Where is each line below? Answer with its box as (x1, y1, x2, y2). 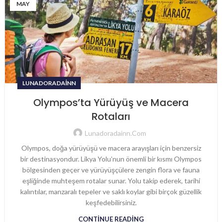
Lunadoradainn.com (85, 129, 146, 137)
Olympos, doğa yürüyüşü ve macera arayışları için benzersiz (21, 144, 201, 152)
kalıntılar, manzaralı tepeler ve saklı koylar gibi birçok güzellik (20, 187, 202, 196)
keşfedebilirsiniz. (85, 198, 137, 207)
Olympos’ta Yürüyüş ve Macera (33, 96, 189, 110)
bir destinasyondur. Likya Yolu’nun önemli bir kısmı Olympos (20, 155, 202, 163)
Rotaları (92, 110, 130, 123)
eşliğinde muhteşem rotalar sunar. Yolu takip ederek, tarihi (22, 176, 200, 185)
